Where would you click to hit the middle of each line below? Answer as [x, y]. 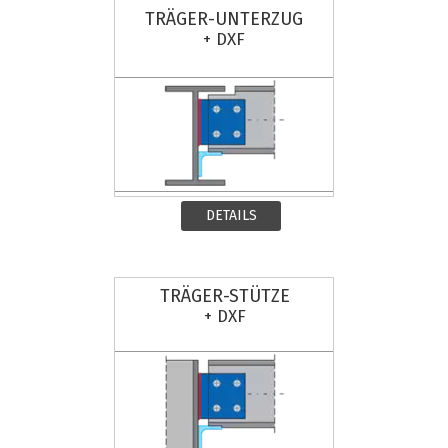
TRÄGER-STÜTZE [225, 296]
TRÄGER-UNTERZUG [224, 19]
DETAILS [231, 215]
